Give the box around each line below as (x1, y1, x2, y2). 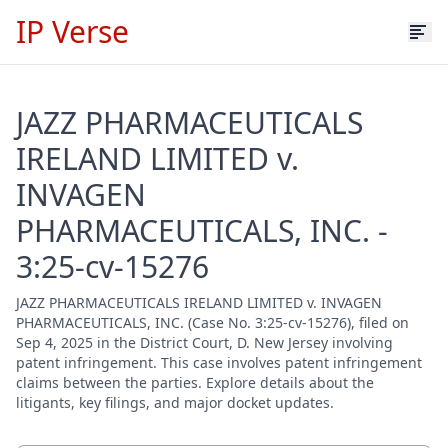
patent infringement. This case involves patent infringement (16, 353, 422, 372)
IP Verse (16, 11, 129, 52)
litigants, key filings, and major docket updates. (16, 393, 334, 412)
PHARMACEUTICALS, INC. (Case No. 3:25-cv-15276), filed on (16, 313, 409, 332)
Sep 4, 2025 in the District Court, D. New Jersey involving (16, 333, 393, 352)
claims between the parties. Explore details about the (16, 373, 374, 392)
